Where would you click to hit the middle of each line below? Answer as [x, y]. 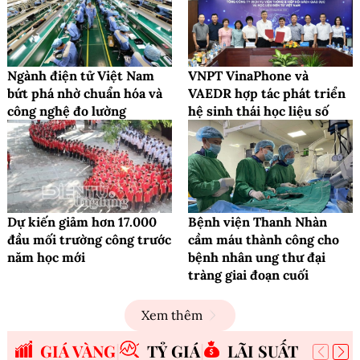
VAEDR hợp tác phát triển [267, 94]
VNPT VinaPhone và [248, 76]
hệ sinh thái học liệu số [258, 111]
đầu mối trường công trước [89, 239]
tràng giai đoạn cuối [248, 274]
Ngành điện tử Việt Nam [81, 76]
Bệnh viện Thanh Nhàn [258, 221]
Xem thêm [172, 315]
